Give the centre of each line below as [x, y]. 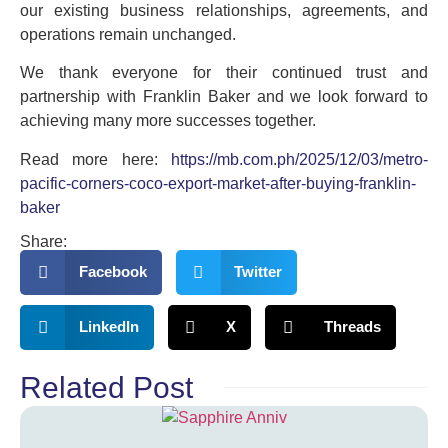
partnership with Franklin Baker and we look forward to [224, 97]
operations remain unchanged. [128, 34]
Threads [352, 327]
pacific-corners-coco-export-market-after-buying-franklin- [218, 183]
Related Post [106, 387]
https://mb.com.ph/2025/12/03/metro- [299, 159]
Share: [43, 241]
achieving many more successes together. [168, 121]
